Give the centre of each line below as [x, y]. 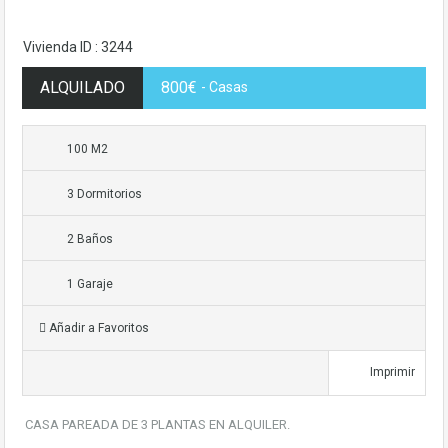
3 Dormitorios [104, 194]
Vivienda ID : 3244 [78, 47]
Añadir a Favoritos [97, 328]
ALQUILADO [82, 88]
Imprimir [392, 372]
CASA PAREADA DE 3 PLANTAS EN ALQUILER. [157, 425]
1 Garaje [90, 284]
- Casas [224, 87]
